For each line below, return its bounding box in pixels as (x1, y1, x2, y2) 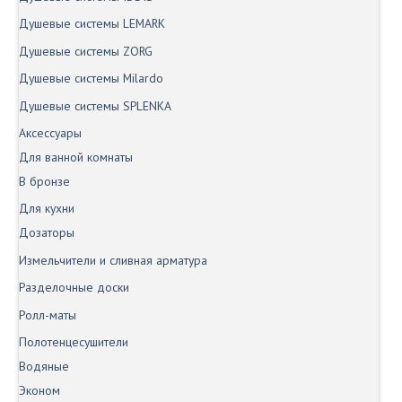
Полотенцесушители (19, 334, 128, 350)
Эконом (19, 382, 60, 398)
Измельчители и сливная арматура (19, 251, 207, 268)
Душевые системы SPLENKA (19, 97, 171, 114)
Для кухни (19, 200, 74, 217)
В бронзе (19, 172, 70, 189)
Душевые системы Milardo (19, 70, 163, 87)
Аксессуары (19, 124, 82, 141)
